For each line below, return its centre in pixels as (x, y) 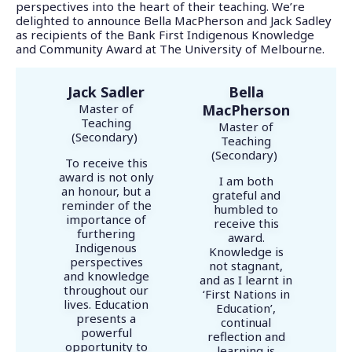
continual (246, 323)
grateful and (246, 195)
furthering (106, 234)
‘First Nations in (246, 294)
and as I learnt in (246, 280)
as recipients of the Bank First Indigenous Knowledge (165, 35)
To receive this (106, 163)
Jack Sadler (106, 92)
